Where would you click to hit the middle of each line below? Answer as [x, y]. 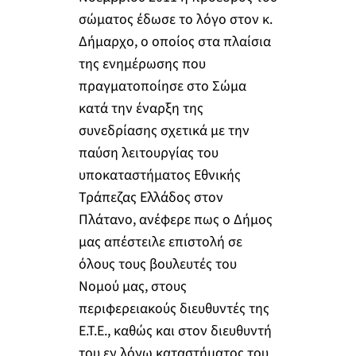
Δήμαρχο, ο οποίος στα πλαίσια [174, 41]
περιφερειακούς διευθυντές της [174, 308]
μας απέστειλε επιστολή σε [160, 242]
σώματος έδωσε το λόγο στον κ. [175, 19]
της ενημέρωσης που [142, 64]
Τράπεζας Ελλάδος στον [151, 197]
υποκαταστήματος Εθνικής [159, 175]
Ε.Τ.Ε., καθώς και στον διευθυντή [175, 331]
